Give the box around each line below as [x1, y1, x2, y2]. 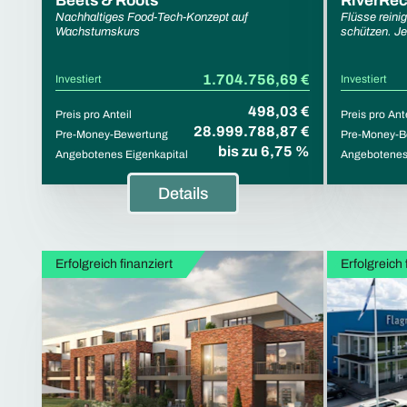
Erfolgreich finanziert [55, 256, 173, 271]
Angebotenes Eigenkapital [55, 147, 188, 161]
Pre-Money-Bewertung [55, 127, 168, 141]
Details [157, 184, 208, 203]
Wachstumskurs [55, 25, 140, 38]
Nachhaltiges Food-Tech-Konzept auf [55, 10, 248, 24]
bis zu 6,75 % [218, 143, 310, 159]
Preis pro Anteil [55, 107, 132, 121]
